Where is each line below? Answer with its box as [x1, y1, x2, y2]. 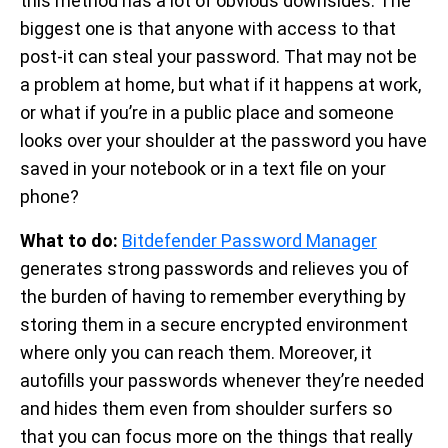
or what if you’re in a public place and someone [20, 101, 394, 123]
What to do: [20, 229, 122, 251]
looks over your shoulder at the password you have [20, 129, 427, 151]
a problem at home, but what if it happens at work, [20, 73, 421, 95]
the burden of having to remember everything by [20, 285, 406, 307]
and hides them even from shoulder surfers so [20, 397, 392, 419]
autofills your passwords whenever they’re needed [20, 369, 424, 391]
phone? [20, 185, 79, 207]
